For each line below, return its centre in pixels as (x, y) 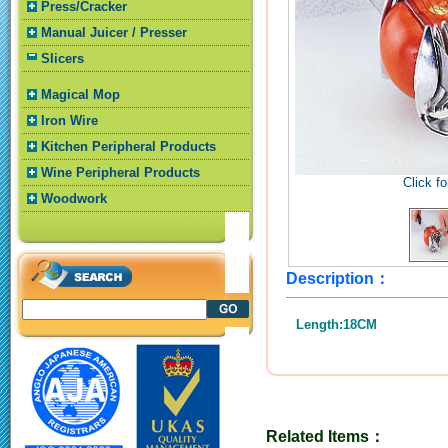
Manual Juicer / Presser (114, 32)
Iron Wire (69, 120)
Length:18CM (336, 325)
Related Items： (325, 436)
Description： (337, 278)
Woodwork (74, 198)
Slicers (62, 58)
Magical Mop (80, 94)
